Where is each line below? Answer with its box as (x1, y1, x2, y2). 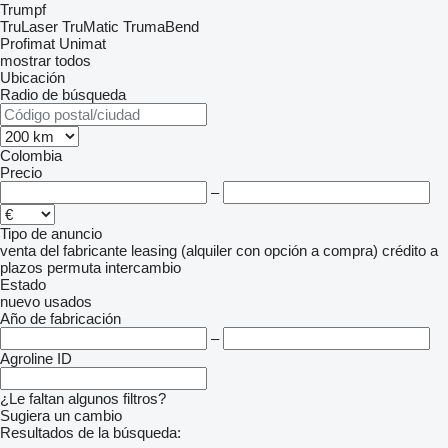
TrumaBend (123, 18, 199, 35)
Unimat (59, 35, 106, 52)
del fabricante (40, 242, 127, 259)
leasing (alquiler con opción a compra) (131, 242, 378, 259)
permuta (47, 259, 101, 276)
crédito (382, 242, 426, 259)
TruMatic (62, 18, 119, 35)
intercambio (105, 259, 181, 276)
